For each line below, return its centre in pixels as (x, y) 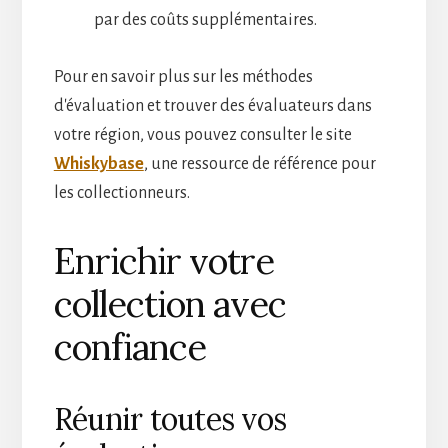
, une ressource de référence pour (259, 163)
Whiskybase (98, 163)
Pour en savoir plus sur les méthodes (183, 76)
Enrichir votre (163, 260)
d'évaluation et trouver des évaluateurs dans (212, 105)
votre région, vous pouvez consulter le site (202, 134)
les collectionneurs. (121, 192)
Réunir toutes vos (170, 418)
